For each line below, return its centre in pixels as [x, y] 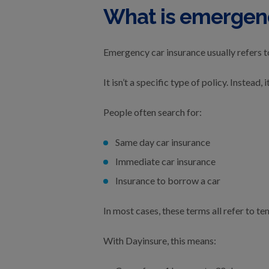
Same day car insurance [163, 142]
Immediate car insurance [165, 161]
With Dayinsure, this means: [160, 240]
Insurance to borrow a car [168, 180]
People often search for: [153, 112]
